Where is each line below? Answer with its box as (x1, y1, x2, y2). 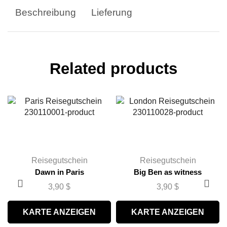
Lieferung (91, 7, 132, 18)
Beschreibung (15, 7, 76, 18)
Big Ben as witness (134, 168, 202, 177)
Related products (50, 60, 177, 78)
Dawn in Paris (34, 168, 84, 177)
